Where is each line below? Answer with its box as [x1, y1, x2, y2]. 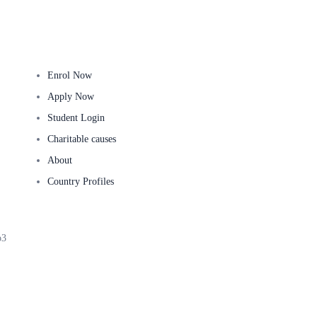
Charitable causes [47, 134, 116, 144]
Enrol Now [47, 70, 92, 81]
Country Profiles [47, 176, 114, 187]
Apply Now [47, 91, 94, 102]
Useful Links [33, 42, 87, 53]
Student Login [47, 113, 105, 123]
